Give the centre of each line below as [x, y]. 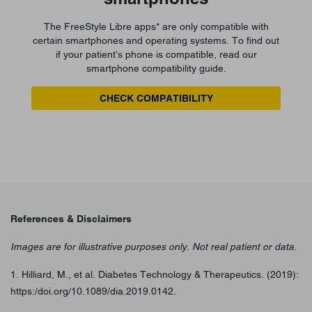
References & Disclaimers [71, 219]
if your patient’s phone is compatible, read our [156, 55]
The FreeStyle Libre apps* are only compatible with [156, 27]
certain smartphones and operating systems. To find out [156, 41]
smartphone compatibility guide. [156, 69]
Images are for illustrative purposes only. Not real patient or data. [154, 247]
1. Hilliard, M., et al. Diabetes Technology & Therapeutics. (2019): [155, 275]
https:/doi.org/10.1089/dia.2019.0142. [93, 291]
